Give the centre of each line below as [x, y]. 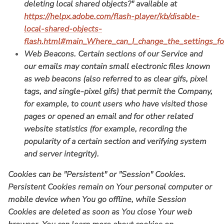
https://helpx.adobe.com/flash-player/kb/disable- [112, 17]
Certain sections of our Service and [139, 54]
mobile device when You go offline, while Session [97, 200]
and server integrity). [61, 154]
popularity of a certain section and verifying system [115, 142]
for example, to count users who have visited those [116, 104]
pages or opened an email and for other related [108, 117]
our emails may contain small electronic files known [117, 67]
